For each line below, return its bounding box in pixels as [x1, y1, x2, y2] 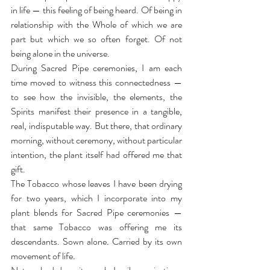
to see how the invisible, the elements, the [11, 90, 182, 104]
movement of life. [11, 249, 75, 263]
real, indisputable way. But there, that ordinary [11, 119, 182, 133]
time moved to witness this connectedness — [11, 75, 182, 89]
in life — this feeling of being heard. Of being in [11, 3, 182, 17]
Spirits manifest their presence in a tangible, [11, 104, 182, 118]
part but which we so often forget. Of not [11, 32, 182, 46]
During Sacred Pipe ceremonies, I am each [11, 61, 182, 75]
